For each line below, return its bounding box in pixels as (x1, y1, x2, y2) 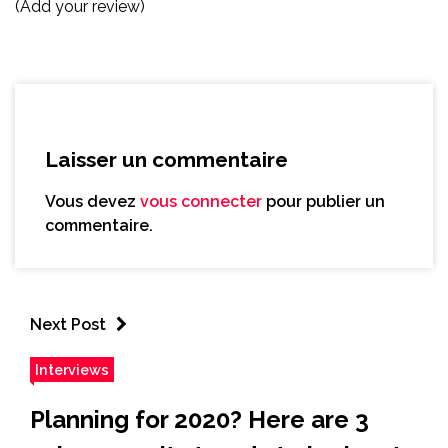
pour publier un (262, 191, 385, 211)
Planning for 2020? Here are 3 (30, 404, 369, 434)
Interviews (35, 360, 109, 378)
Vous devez (45, 191, 140, 211)
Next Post (30, 314, 106, 334)
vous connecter (140, 191, 262, 211)
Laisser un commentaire (45, 146, 288, 172)
